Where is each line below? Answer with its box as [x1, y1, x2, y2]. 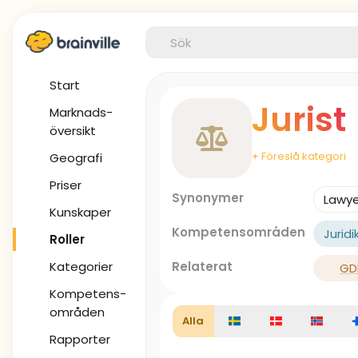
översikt [50, 122, 96, 139]
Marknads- [50, 104, 113, 121]
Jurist [252, 97, 346, 142]
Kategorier [50, 258, 113, 275]
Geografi [50, 149, 102, 166]
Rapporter [50, 331, 110, 348]
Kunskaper [50, 204, 111, 221]
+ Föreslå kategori [252, 149, 346, 164]
